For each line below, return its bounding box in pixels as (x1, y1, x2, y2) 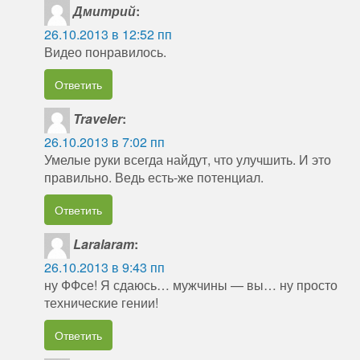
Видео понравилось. (44, 42, 166, 61)
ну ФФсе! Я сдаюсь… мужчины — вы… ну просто (44, 275, 337, 294)
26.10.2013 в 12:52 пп (44, 24, 172, 43)
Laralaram (73, 235, 134, 254)
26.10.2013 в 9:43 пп (44, 257, 165, 276)
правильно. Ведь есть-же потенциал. (44, 167, 264, 186)
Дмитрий (73, 2, 136, 21)
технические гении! (44, 292, 158, 312)
